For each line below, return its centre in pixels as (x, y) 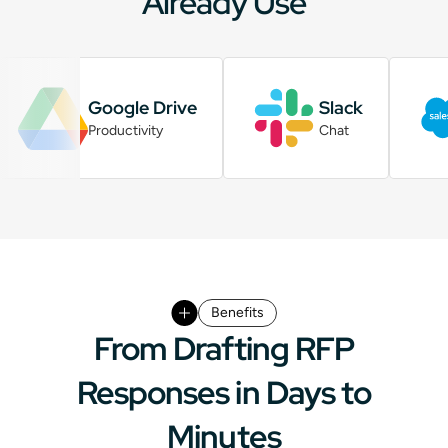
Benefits (237, 312)
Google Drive (142, 107)
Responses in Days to (224, 392)
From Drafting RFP (224, 348)
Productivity (125, 130)
